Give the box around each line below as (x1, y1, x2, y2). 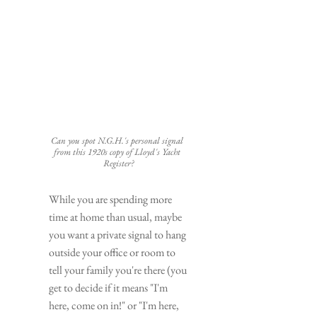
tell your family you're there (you (49, 262, 187, 277)
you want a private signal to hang (49, 226, 186, 242)
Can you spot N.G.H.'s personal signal (51, 134, 183, 146)
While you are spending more (49, 191, 172, 207)
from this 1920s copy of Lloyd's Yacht (54, 145, 180, 158)
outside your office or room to (49, 244, 175, 260)
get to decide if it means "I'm (49, 279, 168, 295)
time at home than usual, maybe (49, 209, 182, 224)
